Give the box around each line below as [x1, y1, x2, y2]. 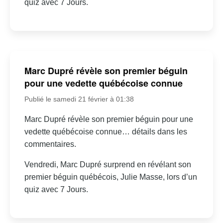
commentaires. [24, 140, 76, 149]
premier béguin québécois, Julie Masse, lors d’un [24, 173, 197, 182]
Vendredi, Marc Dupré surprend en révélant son [24, 160, 191, 169]
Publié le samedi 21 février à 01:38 [24, 95, 134, 104]
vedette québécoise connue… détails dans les [24, 127, 187, 136]
